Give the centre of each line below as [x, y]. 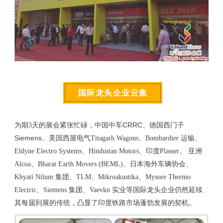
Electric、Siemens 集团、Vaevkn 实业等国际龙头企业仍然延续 [108, 190]
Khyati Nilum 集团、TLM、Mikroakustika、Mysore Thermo [102, 177]
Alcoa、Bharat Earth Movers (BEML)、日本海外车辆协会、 [103, 164]
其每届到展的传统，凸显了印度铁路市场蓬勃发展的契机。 [105, 203]
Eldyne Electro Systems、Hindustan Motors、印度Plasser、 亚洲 [108, 151]
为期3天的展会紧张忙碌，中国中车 [68, 125]
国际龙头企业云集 [113, 93]
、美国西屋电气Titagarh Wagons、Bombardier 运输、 [121, 138]
